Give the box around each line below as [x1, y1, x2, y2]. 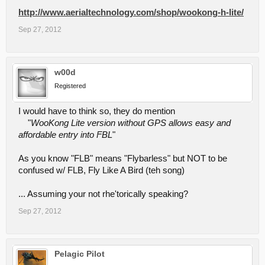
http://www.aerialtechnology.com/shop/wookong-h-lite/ [18, 8, 244, 17]
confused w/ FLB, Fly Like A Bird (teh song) [18, 166, 185, 175]
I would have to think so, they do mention [18, 106, 175, 116]
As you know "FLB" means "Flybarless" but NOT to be [18, 154, 227, 163]
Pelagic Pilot [54, 249, 105, 258]
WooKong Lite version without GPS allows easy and [31, 118, 231, 128]
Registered [54, 82, 86, 89]
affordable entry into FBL [18, 130, 112, 140]
